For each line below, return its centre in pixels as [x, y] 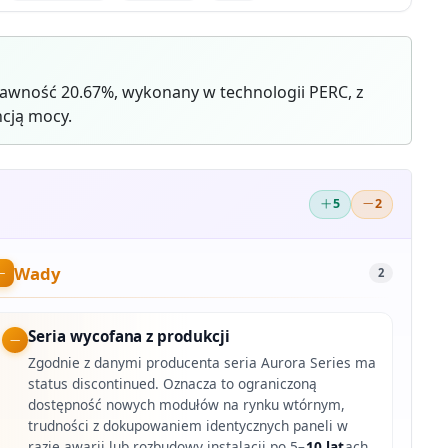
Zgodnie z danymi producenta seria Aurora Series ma [202, 363]
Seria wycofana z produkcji [129, 336]
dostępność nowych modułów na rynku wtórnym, [187, 405]
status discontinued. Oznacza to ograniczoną [173, 384]
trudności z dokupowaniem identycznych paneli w [188, 426]
